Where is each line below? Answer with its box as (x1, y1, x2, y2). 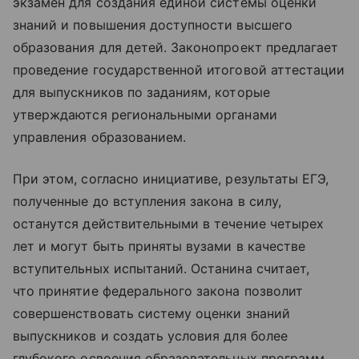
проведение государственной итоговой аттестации (13, 62, 345, 79)
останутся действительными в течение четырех (13, 216, 325, 232)
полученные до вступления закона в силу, (13, 193, 281, 210)
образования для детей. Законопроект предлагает (13, 39, 339, 56)
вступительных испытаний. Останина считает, (13, 260, 310, 277)
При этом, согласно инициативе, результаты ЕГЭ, (13, 171, 329, 188)
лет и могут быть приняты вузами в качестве (13, 238, 306, 255)
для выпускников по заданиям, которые (13, 84, 270, 101)
